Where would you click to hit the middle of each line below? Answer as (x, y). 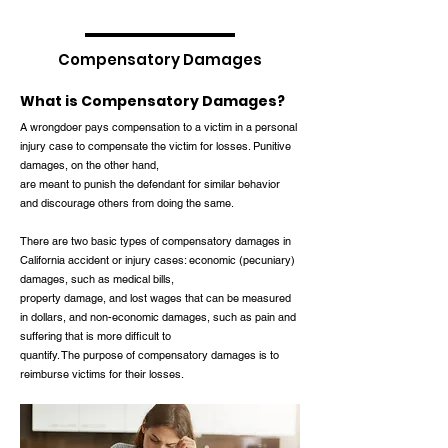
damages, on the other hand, (89, 165)
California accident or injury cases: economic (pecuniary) (157, 260)
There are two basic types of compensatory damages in (155, 241)
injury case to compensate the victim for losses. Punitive (155, 146)
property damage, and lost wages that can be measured (155, 298)
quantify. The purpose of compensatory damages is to (149, 355)
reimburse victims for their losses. (102, 374)
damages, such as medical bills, (97, 279)
